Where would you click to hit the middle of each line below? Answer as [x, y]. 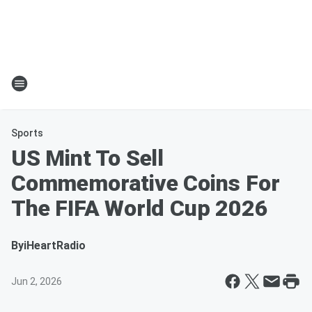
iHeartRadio [55, 245]
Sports [27, 133]
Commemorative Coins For [146, 183]
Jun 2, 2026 [37, 281]
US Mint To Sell [88, 158]
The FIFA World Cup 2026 [140, 208]
